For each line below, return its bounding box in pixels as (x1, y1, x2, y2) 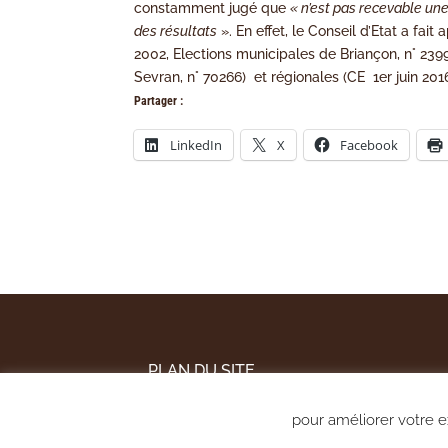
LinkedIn (170, 136, 223, 155)
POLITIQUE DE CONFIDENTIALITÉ (148, 422, 400, 442)
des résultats (134, 23, 218, 40)
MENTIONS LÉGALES (148, 391, 307, 411)
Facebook (340, 136, 399, 155)
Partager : (134, 94, 184, 109)
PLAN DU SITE (148, 360, 256, 380)
